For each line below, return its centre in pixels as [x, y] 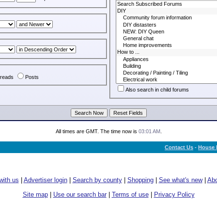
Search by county [97, 180]
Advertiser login [45, 180]
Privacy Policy [174, 195]
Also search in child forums [157, 90]
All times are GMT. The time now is [97, 131]
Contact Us [179, 147]
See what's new [180, 180]
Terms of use [130, 195]
